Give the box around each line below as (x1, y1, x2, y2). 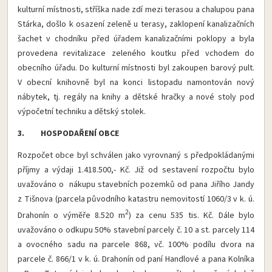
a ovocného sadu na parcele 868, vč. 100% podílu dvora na (18, 238, 254, 251)
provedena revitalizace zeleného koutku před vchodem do (18, 47, 254, 60)
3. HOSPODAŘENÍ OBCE (18, 127, 119, 140)
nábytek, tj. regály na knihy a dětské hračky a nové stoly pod (18, 91, 254, 104)
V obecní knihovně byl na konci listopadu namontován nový (18, 76, 254, 89)
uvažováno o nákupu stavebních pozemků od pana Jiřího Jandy (18, 178, 254, 191)
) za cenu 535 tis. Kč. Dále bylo (128, 209, 255, 222)
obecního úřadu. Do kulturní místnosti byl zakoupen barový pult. (18, 62, 254, 75)
